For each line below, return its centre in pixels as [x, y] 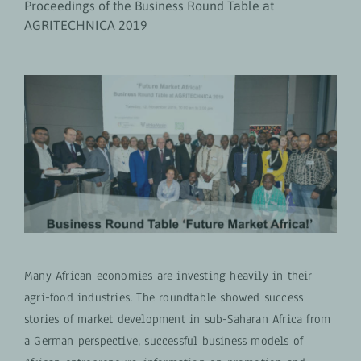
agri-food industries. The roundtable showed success [164, 297]
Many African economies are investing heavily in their [168, 275]
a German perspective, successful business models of [164, 340]
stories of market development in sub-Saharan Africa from [177, 319]
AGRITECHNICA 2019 [85, 25]
